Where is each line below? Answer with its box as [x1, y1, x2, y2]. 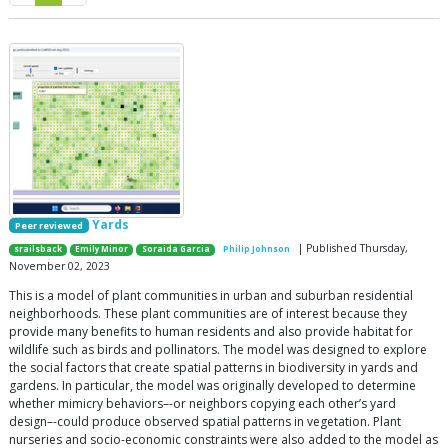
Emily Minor [75, 244, 129, 255]
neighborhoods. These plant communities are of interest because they [9, 305, 407, 323]
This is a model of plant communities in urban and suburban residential [9, 287, 413, 305]
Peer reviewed [14, 219, 83, 233]
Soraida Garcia [141, 244, 210, 255]
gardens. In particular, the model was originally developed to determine [9, 377, 416, 395]
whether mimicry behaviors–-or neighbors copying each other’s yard [9, 395, 396, 413]
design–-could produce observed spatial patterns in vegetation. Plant [9, 413, 401, 431]
